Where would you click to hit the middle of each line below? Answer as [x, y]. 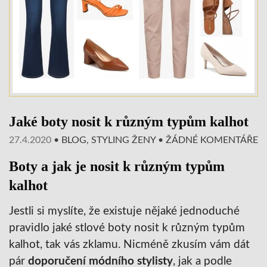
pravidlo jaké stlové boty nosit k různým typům [127, 228]
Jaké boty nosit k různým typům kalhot [129, 121]
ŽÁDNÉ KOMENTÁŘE [212, 140]
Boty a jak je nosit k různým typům [117, 166]
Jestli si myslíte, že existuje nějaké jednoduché [124, 211]
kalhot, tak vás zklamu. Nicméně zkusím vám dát [129, 244]
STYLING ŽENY [123, 140]
